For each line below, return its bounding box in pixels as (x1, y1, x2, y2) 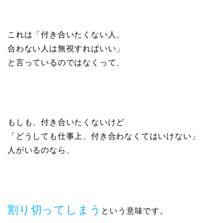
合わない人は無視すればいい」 (7, 44, 125, 53)
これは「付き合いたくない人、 (7, 30, 125, 39)
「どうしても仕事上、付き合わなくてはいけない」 (7, 132, 200, 141)
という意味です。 (101, 207, 168, 216)
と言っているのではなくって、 (7, 58, 125, 67)
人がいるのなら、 (7, 146, 75, 155)
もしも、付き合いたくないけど (7, 118, 125, 127)
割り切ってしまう (7, 204, 102, 217)
